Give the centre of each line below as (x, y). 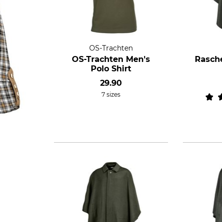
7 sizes (111, 94)
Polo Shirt (111, 69)
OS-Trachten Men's (111, 59)
